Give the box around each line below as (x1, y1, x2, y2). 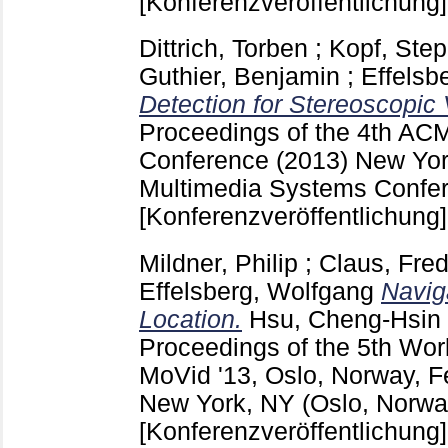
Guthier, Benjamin (139, 63, 340, 91)
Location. (139, 306, 242, 334)
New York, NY (139, 390, 302, 418)
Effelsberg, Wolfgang (139, 278, 374, 306)
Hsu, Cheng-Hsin (249, 306, 441, 334)
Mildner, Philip (139, 250, 298, 278)
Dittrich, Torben (139, 35, 308, 63)
